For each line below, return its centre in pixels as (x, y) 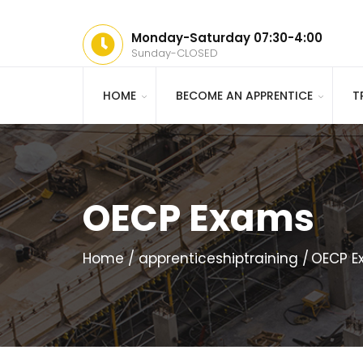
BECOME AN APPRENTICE (244, 96)
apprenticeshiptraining (218, 258)
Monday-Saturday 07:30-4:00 (227, 38)
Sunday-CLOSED (175, 53)
